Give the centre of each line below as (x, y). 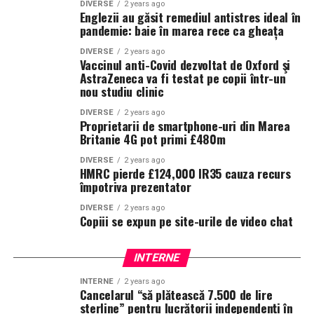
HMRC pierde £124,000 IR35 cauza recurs (185, 173)
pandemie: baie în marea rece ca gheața (182, 30)
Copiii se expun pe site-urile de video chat (186, 221)
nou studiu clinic (122, 91)
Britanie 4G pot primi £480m (152, 139)
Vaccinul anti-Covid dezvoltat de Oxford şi (185, 64)
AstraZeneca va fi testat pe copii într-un (183, 78)
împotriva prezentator (135, 186)
